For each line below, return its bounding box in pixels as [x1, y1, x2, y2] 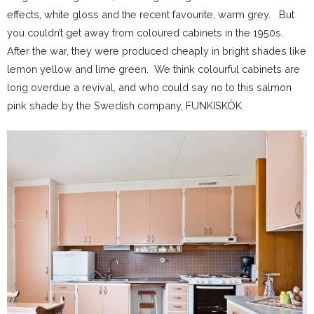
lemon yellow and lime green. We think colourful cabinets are [7, 62, 300, 75]
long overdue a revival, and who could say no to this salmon [7, 81, 292, 93]
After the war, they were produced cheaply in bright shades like [7, 44, 306, 57]
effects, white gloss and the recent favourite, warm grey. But [7, 8, 294, 20]
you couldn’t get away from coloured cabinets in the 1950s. [7, 26, 289, 39]
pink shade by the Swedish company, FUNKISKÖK [7, 99, 242, 111]
